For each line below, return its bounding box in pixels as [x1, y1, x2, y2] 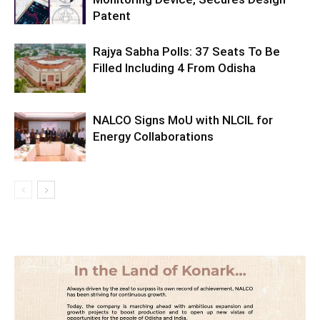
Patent [93, 8, 131, 23]
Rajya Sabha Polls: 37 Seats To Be [93, 44, 280, 59]
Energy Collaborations [93, 129, 214, 144]
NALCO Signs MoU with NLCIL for [93, 112, 273, 127]
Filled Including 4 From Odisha [93, 60, 256, 75]
